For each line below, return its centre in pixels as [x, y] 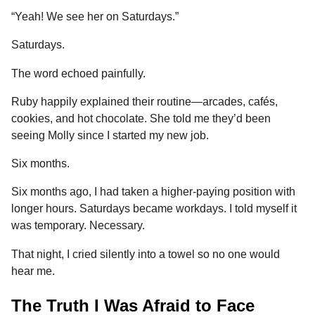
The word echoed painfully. [78, 73]
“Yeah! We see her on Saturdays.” [95, 17]
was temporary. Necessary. [78, 226]
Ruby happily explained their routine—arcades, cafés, [144, 101]
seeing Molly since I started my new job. [110, 135]
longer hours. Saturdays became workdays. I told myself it [154, 209]
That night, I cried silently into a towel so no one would [146, 254]
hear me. [33, 271]
